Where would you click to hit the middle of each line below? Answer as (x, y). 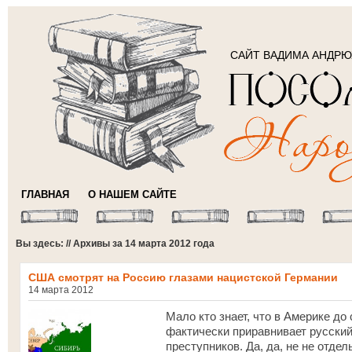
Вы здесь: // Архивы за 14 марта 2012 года (115, 244)
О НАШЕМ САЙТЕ (132, 194)
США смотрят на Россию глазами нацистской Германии (183, 277)
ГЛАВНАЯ (45, 194)
